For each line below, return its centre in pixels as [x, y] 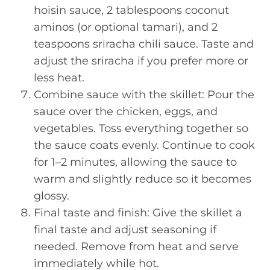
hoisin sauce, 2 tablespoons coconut [131, 10]
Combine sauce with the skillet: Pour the [144, 95]
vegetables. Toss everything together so [141, 128]
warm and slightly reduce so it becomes [143, 179]
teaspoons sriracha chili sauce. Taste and [144, 44]
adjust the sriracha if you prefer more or [141, 61]
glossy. [52, 196]
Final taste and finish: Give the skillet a [138, 213]
